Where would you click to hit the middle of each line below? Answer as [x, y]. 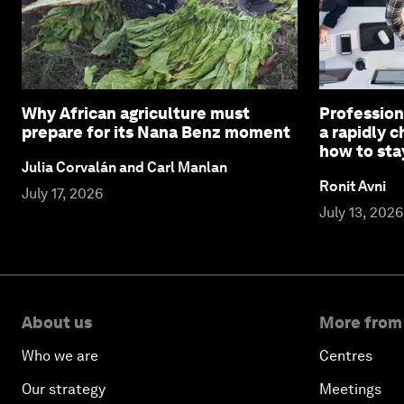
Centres [346, 355]
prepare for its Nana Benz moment [156, 132]
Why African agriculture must [136, 113]
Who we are [60, 355]
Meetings [350, 389]
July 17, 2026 [62, 193]
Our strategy [64, 389]
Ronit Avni [353, 186]
